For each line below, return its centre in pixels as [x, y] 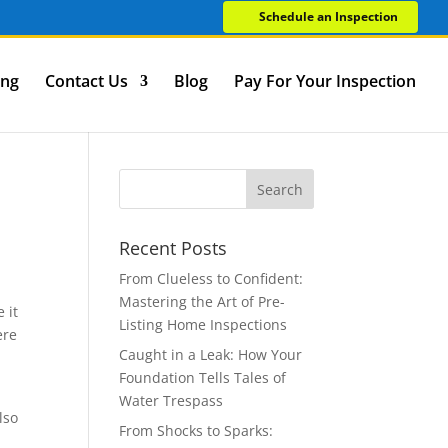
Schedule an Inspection [328, 16]
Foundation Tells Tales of [203, 377]
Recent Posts [173, 248]
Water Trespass [171, 400]
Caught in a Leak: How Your [211, 354]
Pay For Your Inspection [325, 81]
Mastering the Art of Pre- [202, 301]
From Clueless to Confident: [211, 278]
